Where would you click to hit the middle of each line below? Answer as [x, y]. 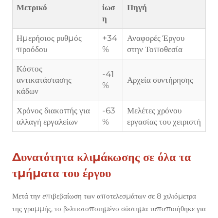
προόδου [32, 49]
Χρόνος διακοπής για [53, 111]
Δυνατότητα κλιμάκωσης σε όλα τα [101, 157]
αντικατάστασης [44, 80]
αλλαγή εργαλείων [47, 122]
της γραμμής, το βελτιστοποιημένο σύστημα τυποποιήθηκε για [109, 209]
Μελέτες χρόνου [154, 111]
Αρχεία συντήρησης [160, 80]
